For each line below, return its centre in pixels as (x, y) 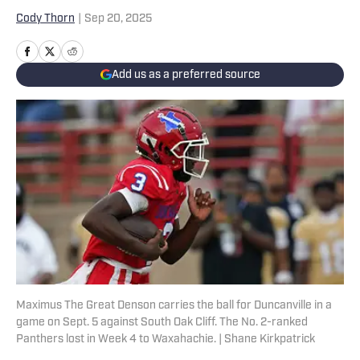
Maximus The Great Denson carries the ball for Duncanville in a (174, 306)
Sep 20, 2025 (118, 19)
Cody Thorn (45, 19)
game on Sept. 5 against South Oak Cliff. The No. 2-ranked (162, 323)
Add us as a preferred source (186, 75)
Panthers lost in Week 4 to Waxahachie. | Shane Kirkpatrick (166, 340)
